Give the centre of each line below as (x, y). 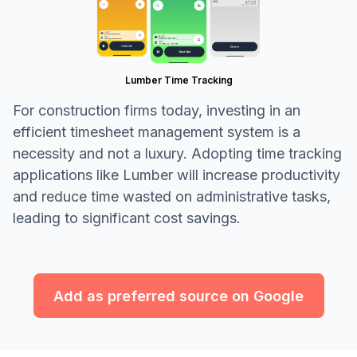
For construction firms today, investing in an (157, 111)
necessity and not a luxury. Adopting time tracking (177, 154)
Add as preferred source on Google (178, 296)
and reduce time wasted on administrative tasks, (172, 197)
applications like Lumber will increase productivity (177, 175)
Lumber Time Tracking (178, 80)
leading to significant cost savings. (127, 218)
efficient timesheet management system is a (157, 132)
